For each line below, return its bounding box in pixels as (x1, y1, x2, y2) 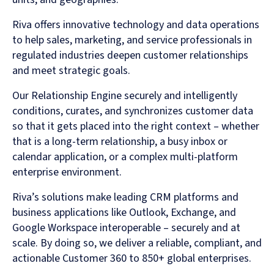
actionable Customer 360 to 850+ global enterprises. (12, 250, 251, 266)
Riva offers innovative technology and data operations (12, 17, 259, 32)
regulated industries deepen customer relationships (12, 47, 248, 63)
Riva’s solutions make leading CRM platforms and (12, 189, 239, 205)
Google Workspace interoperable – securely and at (12, 220, 240, 235)
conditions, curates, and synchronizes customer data (12, 103, 253, 119)
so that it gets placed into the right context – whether (12, 118, 259, 134)
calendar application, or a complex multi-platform (12, 149, 238, 165)
